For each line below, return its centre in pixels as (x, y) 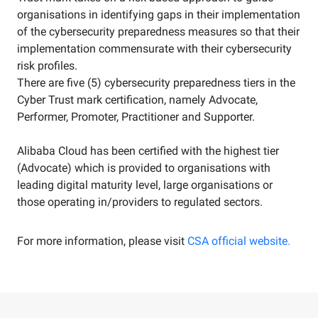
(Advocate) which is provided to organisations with (144, 168)
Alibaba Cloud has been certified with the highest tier (148, 150)
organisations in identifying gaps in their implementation (159, 14)
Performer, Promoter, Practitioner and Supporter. (136, 116)
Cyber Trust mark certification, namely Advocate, (137, 99)
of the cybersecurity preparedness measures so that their (158, 31)
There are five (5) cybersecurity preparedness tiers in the (156, 82)
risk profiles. (47, 65)
